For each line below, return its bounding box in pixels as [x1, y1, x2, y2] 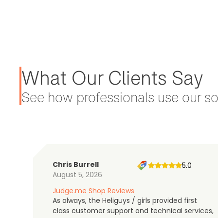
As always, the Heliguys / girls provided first [53, 195, 197, 205]
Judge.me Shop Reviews [53, 185, 134, 196]
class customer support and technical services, [53, 205, 214, 216]
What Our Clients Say [21, 65, 203, 90]
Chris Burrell [53, 159, 99, 169]
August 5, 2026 [53, 169, 102, 180]
